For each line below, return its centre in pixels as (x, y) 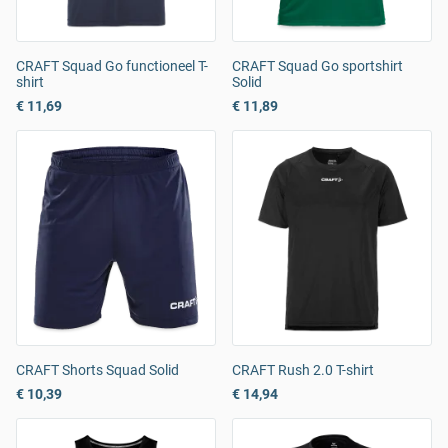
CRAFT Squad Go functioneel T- (112, 66)
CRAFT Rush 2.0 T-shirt (303, 370)
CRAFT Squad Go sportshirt (317, 66)
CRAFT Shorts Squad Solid (97, 370)
